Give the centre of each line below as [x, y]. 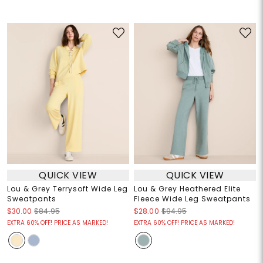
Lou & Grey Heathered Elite [187, 189]
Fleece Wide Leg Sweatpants [192, 199]
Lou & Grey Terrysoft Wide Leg [67, 189]
